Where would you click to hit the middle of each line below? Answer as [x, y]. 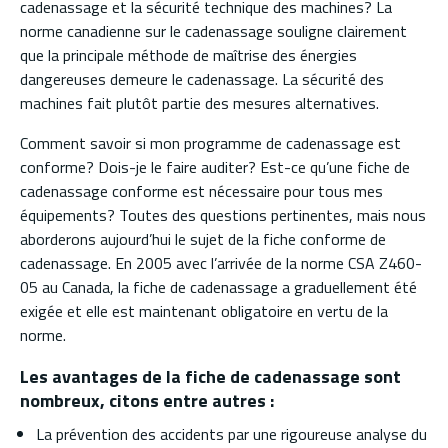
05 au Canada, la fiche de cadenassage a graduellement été [218, 286]
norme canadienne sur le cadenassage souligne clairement [213, 30]
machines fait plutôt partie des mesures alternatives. [199, 102]
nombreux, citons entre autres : [147, 400]
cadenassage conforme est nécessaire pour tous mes [201, 190]
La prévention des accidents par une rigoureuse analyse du [231, 433]
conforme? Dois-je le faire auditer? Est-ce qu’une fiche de [215, 166]
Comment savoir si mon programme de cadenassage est [210, 142]
